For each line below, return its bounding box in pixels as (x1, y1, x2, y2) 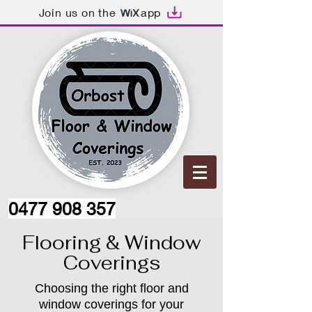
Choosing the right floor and (34, 281, 189, 295)
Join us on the (38, 5, 116, 19)
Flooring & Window (22, 231, 201, 255)
